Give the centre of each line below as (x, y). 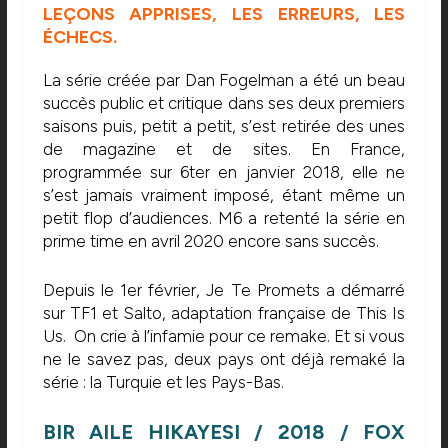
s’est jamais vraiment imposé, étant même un (224, 195)
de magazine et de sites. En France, (224, 149)
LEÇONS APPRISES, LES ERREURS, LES (224, 14)
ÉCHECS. (79, 37)
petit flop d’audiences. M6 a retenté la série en (224, 218)
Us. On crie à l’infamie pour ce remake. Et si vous (224, 335)
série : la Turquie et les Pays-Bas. (163, 381)
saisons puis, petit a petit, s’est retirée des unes (224, 126)
